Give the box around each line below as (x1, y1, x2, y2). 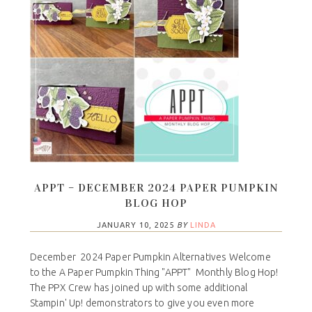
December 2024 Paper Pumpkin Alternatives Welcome (29, 251, 271, 263)
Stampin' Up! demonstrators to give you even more (29, 297, 255, 309)
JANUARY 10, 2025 (96, 221, 174, 230)
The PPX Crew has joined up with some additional (29, 282, 248, 294)
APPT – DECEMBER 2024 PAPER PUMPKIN (33, 181, 279, 195)
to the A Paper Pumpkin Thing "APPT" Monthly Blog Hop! (29, 267, 279, 279)
